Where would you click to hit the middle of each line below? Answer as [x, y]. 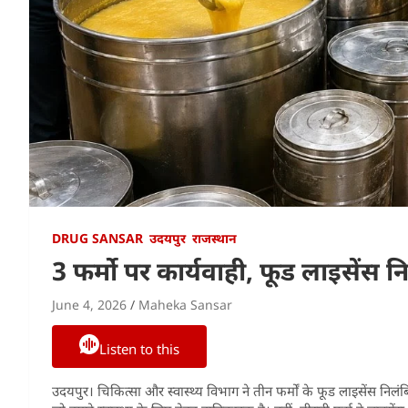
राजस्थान [214, 238]
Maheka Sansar [185, 304]
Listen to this [139, 348]
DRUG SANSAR [97, 238]
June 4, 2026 [89, 304]
